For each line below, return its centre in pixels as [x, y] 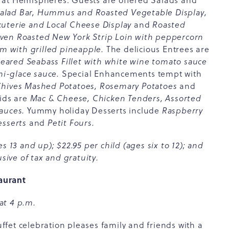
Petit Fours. [70, 123]
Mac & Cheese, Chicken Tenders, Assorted [116, 98]
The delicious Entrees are [157, 49]
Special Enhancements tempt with [132, 74]
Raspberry [182, 110]
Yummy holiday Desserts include [93, 110]
